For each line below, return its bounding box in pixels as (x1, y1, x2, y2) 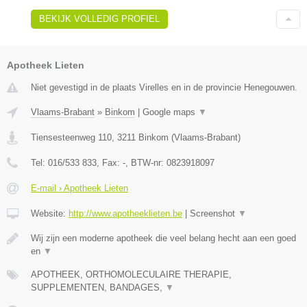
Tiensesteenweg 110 (31, 132, 112, 143)
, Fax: (97, 157, 123, 168)
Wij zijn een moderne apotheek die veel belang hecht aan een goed (31, 232, 296, 243)
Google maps (143, 106, 198, 117)
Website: (31, 208, 69, 219)
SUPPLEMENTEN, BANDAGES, (31, 282, 165, 293)
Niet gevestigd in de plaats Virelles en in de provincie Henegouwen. (31, 82, 297, 93)
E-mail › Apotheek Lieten (31, 182, 128, 193)
